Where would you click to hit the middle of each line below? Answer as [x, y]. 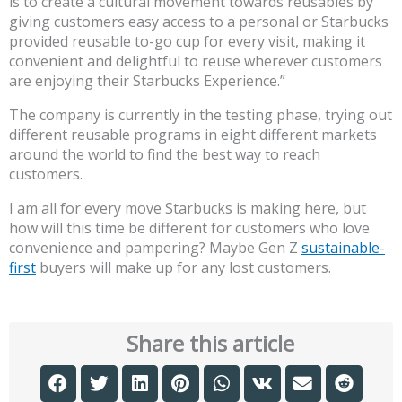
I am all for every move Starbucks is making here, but [188, 209]
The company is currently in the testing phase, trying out [201, 115]
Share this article [210, 344]
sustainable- [343, 248]
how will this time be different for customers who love [189, 228]
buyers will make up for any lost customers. [184, 268]
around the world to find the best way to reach [165, 155]
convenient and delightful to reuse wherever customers [196, 61]
